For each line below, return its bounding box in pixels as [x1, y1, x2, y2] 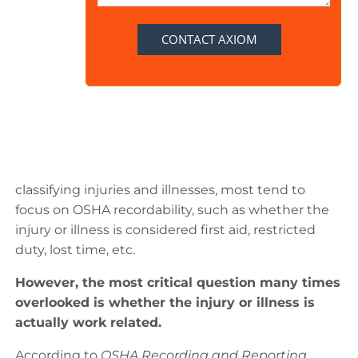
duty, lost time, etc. [15, 241, 135, 257]
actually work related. [15, 314, 161, 330]
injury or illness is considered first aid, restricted [15, 221, 316, 237]
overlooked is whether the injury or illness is [15, 294, 315, 310]
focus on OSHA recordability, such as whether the [15, 201, 329, 217]
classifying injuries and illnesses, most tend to [15, 181, 305, 197]
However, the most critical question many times [15, 274, 340, 290]
